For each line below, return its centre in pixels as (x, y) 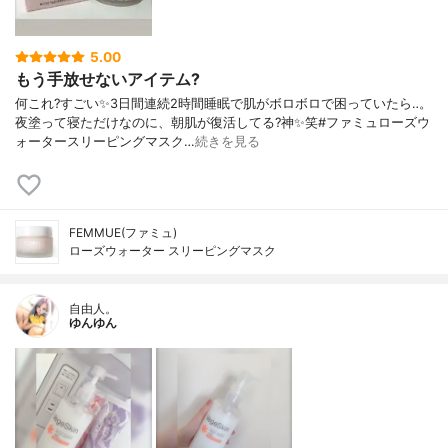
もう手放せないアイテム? (107, 78)
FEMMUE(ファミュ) (123, 233)
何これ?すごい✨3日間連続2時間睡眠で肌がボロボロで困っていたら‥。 (223, 104)
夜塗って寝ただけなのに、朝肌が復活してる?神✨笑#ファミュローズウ (222, 123)
